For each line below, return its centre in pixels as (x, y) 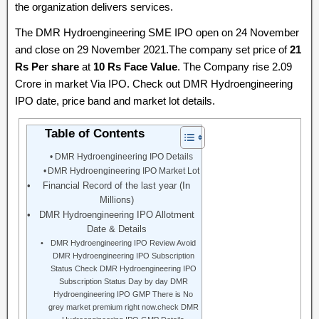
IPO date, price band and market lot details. (115, 101)
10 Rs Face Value (135, 67)
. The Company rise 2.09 (235, 67)
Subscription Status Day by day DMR (123, 281)
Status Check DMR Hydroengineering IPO (123, 268)
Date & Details (116, 229)
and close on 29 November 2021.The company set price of (152, 49)
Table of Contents (94, 134)
